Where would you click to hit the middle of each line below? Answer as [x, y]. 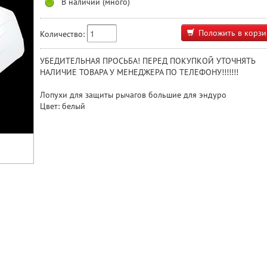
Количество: [62, 34]
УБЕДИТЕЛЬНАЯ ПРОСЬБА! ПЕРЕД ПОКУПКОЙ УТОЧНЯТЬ [148, 60]
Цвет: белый [63, 106]
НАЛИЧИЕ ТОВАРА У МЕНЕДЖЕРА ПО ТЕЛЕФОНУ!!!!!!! [139, 72]
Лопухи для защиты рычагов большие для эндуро [133, 94]
